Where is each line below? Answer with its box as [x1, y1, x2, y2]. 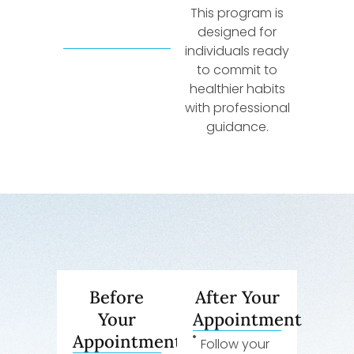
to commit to [197, 61, 278, 80]
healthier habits [189, 80, 285, 99]
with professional [184, 99, 290, 118]
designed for [198, 23, 277, 42]
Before [89, 285, 145, 308]
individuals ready [185, 42, 290, 61]
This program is [190, 4, 284, 23]
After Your [194, 285, 280, 308]
